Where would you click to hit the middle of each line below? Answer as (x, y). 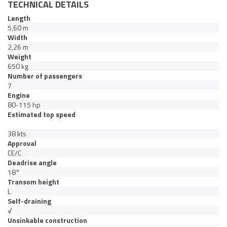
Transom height (33, 182)
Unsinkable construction (47, 220)
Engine (19, 95)
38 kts (17, 134)
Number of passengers (45, 76)
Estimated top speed (42, 115)
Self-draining (29, 201)
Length (19, 18)
